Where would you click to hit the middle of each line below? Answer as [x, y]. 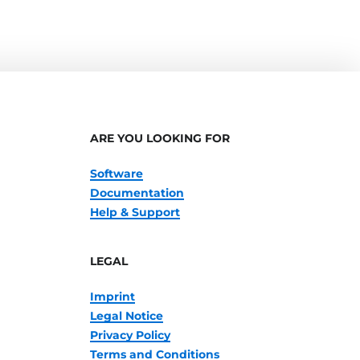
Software [116, 174]
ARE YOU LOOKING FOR [160, 138]
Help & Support [135, 212]
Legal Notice [126, 316]
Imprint [112, 297]
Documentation [137, 193]
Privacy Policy [130, 335]
